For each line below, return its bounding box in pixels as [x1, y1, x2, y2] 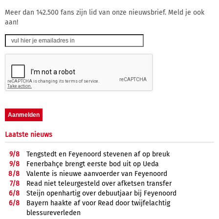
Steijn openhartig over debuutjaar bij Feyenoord [26, 189, 176, 197]
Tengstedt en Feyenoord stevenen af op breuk [26, 150, 170, 158]
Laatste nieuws [5, 130, 52, 139]
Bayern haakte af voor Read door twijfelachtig [26, 198, 170, 207]
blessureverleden [26, 208, 81, 217]
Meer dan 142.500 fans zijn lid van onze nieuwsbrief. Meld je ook [5, 8, 204, 17]
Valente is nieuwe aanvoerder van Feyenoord [26, 169, 167, 178]
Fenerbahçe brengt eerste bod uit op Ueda [26, 159, 159, 168]
